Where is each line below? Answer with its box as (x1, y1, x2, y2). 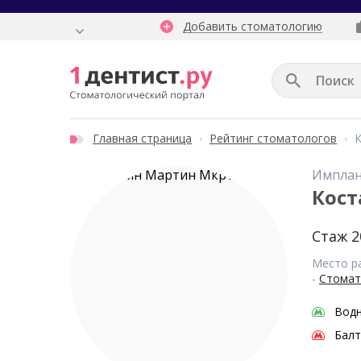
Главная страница (93, 131, 192, 146)
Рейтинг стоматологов (210, 131, 337, 146)
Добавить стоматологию (183, 19, 322, 34)
